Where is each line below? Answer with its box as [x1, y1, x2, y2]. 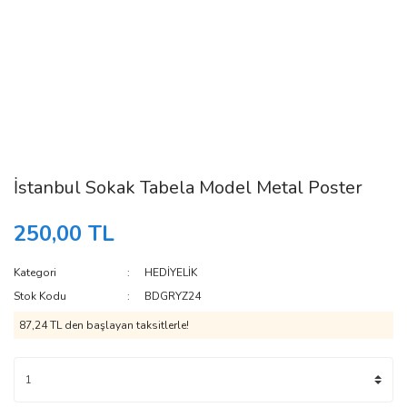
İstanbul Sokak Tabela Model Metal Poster [14, 175, 362, 200]
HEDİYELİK [144, 265, 198, 280]
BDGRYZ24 [144, 289, 202, 303]
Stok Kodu [14, 289, 66, 303]
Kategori [14, 265, 56, 280]
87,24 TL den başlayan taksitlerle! [19, 318, 189, 333]
